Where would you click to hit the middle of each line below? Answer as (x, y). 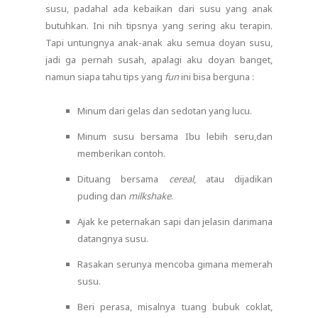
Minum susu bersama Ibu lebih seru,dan (175, 136)
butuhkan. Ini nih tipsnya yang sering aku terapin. (159, 25)
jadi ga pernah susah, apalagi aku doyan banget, (159, 59)
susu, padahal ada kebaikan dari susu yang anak (159, 8)
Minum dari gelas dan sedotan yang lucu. (165, 110)
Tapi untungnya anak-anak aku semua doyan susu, (159, 42)
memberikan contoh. (121, 153)
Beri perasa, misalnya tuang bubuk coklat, (175, 306)
